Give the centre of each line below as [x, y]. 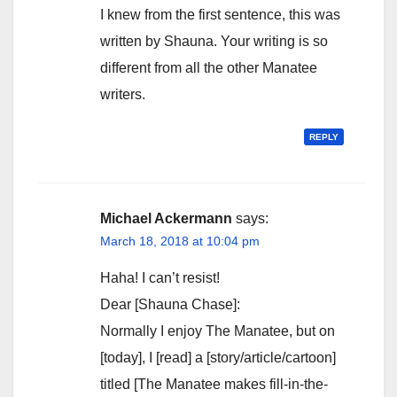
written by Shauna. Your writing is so [214, 42]
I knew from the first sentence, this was [220, 15]
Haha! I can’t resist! [160, 278]
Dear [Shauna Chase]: [170, 305]
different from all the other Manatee [209, 68]
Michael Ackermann [166, 219]
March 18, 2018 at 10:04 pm [180, 241]
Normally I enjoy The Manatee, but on [218, 331]
